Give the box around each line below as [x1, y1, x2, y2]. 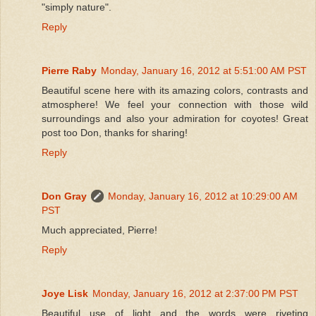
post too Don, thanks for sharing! [42, 126, 188, 138]
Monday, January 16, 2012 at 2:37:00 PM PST [92, 287, 298, 299]
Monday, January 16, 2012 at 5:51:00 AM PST [101, 64, 307, 76]
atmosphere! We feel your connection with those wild [42, 98, 308, 110]
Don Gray [42, 190, 87, 202]
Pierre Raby [42, 64, 97, 76]
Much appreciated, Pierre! [42, 224, 157, 236]
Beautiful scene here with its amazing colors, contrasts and [42, 84, 308, 96]
